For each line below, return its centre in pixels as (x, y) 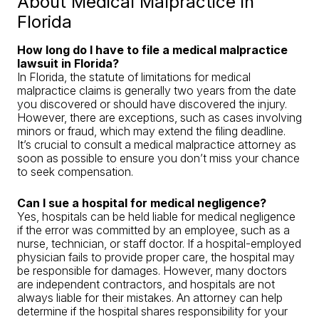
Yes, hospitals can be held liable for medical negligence (156, 216)
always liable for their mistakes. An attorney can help (150, 298)
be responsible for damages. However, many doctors (152, 271)
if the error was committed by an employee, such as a (153, 230)
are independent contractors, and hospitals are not (146, 284)
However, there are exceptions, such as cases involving (159, 117)
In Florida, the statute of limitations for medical (134, 77)
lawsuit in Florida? (68, 63)
